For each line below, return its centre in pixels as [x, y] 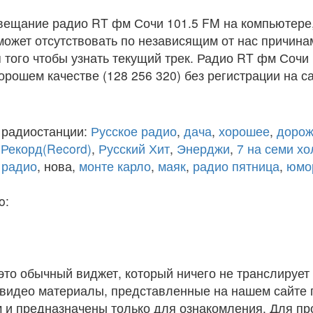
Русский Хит [134, 148]
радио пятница [236, 166]
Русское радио [134, 131]
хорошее [244, 131]
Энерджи [203, 148]
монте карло [115, 166]
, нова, [58, 166]
